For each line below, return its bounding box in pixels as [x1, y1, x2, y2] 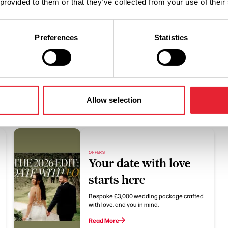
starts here [89, 173, 146, 186]
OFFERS [89, 149, 106, 155]
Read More [89, 216, 120, 224]
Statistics [154, 33, 188, 42]
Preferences [35, 33, 78, 42]
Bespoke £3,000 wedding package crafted [89, 192, 204, 200]
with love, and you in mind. [89, 200, 159, 208]
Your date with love [89, 157, 191, 170]
